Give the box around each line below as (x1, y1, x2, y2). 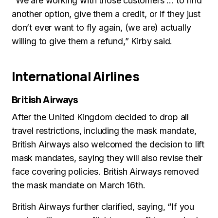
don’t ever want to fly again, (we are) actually (12, 22, 191, 33)
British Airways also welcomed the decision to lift (12, 139, 205, 149)
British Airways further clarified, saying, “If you (12, 201, 195, 212)
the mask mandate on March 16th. (12, 180, 145, 190)
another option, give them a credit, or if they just (12, 9, 200, 19)
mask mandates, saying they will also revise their (12, 153, 203, 163)
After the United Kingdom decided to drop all (12, 112, 189, 122)
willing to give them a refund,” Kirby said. (12, 36, 173, 46)
